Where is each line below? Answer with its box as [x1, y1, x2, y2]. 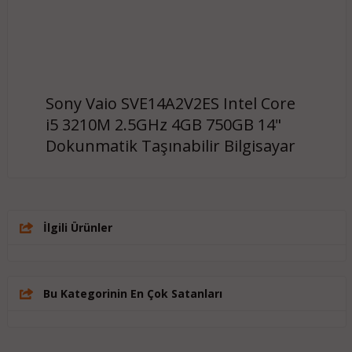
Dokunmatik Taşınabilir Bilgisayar [45, 134, 295, 156]
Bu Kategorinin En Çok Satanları [42, 285, 222, 301]
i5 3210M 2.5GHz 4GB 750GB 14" [45, 113, 281, 135]
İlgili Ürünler [42, 219, 112, 235]
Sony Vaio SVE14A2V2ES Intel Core [45, 92, 295, 114]
